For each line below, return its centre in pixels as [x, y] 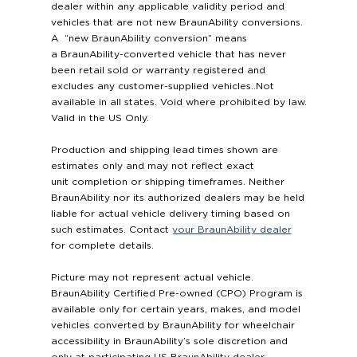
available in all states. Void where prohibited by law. [178, 102]
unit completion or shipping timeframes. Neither [167, 182]
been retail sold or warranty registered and [158, 71]
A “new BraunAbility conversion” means [149, 39]
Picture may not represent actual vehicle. [152, 278]
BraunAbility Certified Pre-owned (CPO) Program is [177, 294]
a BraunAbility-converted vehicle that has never [168, 55]
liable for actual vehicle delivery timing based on [170, 214]
